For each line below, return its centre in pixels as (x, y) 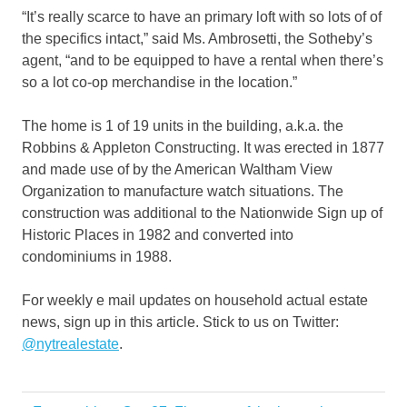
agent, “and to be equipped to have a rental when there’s (203, 61)
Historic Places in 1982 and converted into (158, 235)
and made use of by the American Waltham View (177, 170)
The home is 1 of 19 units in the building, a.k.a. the (183, 126)
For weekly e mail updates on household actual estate (195, 301)
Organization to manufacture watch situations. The (183, 192)
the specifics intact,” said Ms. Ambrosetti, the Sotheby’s (197, 39)
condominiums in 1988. (97, 257)
